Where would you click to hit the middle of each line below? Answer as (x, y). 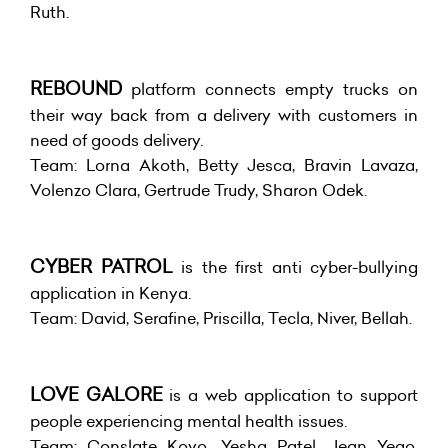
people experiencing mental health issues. (188, 420)
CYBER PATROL (101, 266)
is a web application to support (290, 394)
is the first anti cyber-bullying (295, 266)
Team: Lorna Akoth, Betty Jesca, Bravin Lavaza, (224, 164)
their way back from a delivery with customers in (224, 114)
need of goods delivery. (116, 139)
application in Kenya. (110, 292)
